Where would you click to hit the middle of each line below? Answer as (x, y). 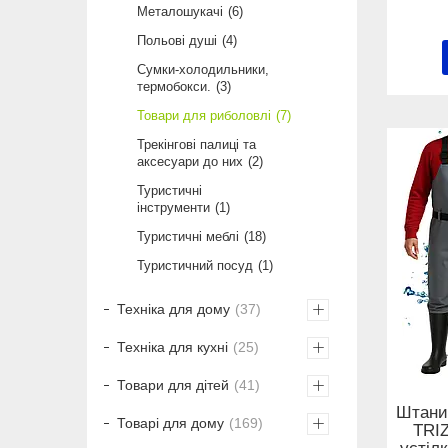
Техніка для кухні (172, 347)
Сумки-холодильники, (203, 70)
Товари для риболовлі (204, 116)
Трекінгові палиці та (196, 145)
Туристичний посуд (195, 266)
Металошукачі (180, 12)
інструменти (173, 208)
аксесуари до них (190, 162)
